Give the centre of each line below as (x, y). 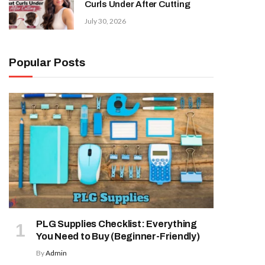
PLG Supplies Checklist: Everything (117, 224)
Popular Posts (47, 62)
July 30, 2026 (105, 21)
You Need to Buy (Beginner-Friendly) (118, 236)
